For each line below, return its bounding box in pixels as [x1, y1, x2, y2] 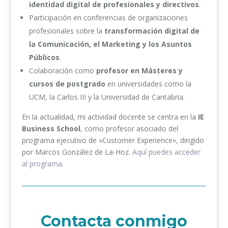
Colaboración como [28, 65, 96, 75]
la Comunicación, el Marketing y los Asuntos [28, 39, 192, 49]
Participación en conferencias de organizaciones [28, 12, 188, 22]
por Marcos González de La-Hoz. [21, 147, 132, 157]
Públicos [28, 52, 60, 62]
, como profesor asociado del [80, 123, 178, 133]
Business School [21, 123, 80, 133]
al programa [21, 158, 62, 168]
